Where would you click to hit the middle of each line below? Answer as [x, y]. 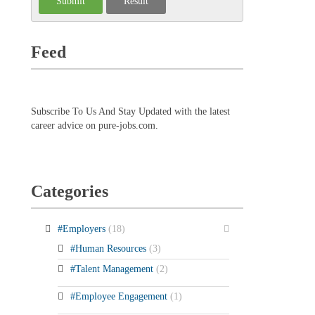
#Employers [83, 229]
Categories [69, 191]
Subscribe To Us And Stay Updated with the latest [130, 111]
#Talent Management [113, 269]
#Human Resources [109, 248]
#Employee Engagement [120, 296]
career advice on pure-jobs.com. [94, 125]
